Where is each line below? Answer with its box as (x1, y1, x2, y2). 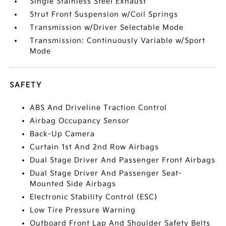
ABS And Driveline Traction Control (30, 103, 167, 112)
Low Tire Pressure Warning (30, 205, 136, 214)
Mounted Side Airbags (30, 179, 117, 188)
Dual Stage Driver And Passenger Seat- (30, 168, 183, 178)
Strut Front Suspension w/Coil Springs (30, 10, 179, 19)
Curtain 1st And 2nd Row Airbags (30, 142, 159, 151)
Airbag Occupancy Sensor (30, 116, 130, 125)
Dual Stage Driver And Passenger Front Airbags (30, 155, 216, 164)
